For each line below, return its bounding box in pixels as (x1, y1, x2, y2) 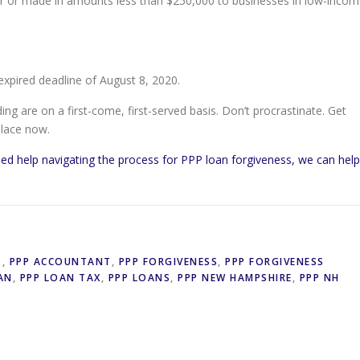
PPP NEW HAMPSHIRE (178, 271, 292, 284)
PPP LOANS (108, 271, 170, 284)
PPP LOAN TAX (19, 271, 101, 284)
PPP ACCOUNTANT (9, 255, 112, 268)
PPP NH (299, 271, 340, 284)
